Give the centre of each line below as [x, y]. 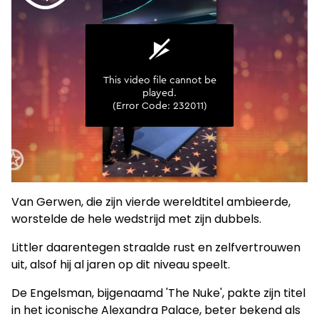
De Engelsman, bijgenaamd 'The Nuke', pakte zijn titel [158, 293]
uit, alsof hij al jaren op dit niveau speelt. [121, 264]
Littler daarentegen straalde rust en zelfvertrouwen [156, 247]
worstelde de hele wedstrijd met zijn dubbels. [136, 219]
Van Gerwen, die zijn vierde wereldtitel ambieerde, [151, 202]
